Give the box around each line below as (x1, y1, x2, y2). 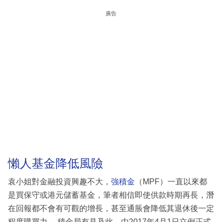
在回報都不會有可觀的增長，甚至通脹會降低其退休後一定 (8, 204, 214, 213)
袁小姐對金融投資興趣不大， (8, 177, 111, 186)
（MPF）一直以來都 (135, 177, 207, 186)
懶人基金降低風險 (8, 156, 103, 170)
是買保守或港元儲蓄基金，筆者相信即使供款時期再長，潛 (8, 191, 214, 200)
